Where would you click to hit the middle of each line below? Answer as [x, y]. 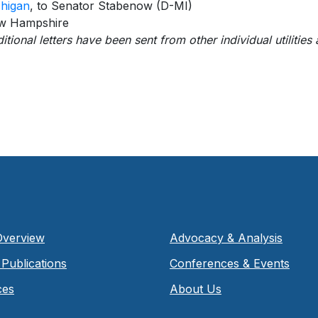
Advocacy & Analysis [226, 237]
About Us [195, 289]
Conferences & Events [229, 263]
